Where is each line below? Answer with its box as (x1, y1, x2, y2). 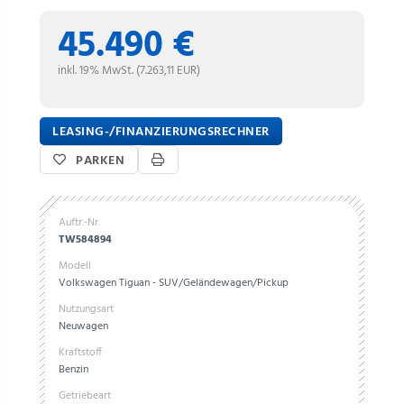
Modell (59, 257, 91, 275)
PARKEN (72, 151, 124, 171)
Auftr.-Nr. (59, 214, 100, 232)
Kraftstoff (59, 344, 102, 362)
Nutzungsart (59, 300, 114, 318)
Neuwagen (59, 317, 108, 335)
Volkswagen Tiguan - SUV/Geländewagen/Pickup (59, 274, 289, 292)
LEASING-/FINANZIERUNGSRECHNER (52, 122, 270, 142)
